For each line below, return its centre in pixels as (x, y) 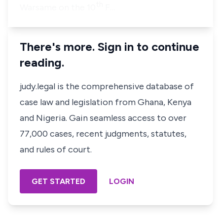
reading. (42, 62)
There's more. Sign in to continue (110, 47)
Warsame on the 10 (58, 7)
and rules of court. (56, 149)
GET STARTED (58, 181)
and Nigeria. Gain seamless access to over (103, 118)
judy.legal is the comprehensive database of (107, 86)
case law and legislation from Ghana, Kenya (106, 102)
